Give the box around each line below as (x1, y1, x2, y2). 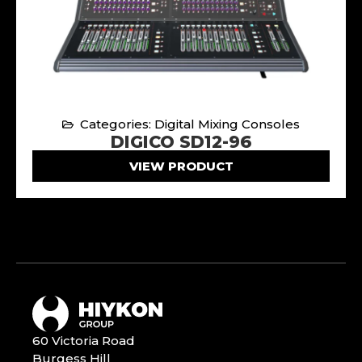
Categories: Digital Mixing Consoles (80, 116, 301, 132)
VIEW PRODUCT (128, 158, 234, 174)
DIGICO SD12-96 (110, 131, 252, 152)
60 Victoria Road (32, 333, 135, 349)
